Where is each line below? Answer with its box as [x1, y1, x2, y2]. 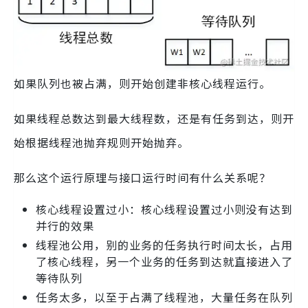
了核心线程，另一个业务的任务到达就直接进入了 [36, 252, 293, 269]
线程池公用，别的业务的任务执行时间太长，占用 [36, 236, 293, 253]
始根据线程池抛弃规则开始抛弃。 [14, 133, 189, 151]
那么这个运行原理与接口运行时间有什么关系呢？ [14, 168, 271, 186]
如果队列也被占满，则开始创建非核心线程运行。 [14, 74, 271, 91]
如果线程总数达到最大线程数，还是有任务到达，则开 [14, 109, 294, 126]
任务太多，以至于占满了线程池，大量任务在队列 [36, 288, 293, 305]
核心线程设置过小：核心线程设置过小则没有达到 [36, 200, 293, 217]
